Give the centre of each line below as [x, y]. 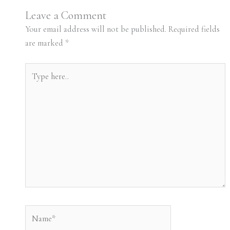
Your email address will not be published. [95, 30]
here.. [33, 83]
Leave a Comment [65, 16]
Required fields [194, 30]
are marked [45, 43]
